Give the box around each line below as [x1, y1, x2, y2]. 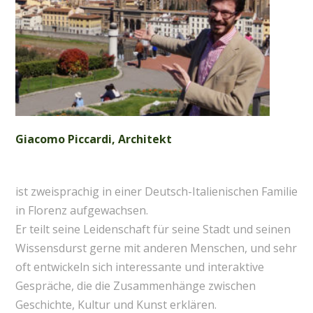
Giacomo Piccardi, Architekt [15, 131, 172, 147]
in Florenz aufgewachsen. [15, 203, 148, 219]
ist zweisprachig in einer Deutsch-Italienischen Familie [15, 184, 298, 200]
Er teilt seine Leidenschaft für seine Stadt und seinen [15, 221, 291, 238]
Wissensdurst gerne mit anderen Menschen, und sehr [15, 240, 297, 256]
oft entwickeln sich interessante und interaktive [15, 259, 264, 275]
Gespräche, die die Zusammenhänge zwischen [15, 278, 256, 294]
